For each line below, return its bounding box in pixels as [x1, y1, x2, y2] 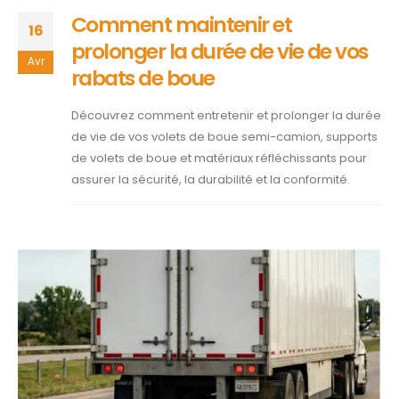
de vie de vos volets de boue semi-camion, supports [71, 127, 378, 145]
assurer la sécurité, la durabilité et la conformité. [71, 170, 350, 188]
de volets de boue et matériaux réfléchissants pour [71, 149, 367, 167]
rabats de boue [71, 62, 215, 93]
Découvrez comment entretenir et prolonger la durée [71, 106, 381, 124]
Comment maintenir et [71, 9, 292, 39]
